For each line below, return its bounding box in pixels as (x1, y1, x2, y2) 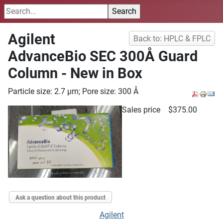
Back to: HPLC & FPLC (133, 34, 211, 43)
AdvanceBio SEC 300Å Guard (8, 48, 198, 65)
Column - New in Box (8, 65, 142, 82)
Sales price (121, 105, 162, 114)
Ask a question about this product (15, 194, 106, 201)
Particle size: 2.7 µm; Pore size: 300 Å (8, 87, 138, 96)
